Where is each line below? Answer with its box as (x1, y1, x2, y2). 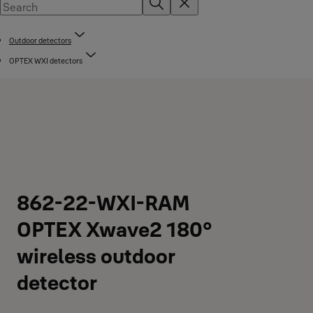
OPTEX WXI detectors (8, 56, 82, 66)
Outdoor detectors (8, 36, 71, 45)
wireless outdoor (17, 243, 175, 269)
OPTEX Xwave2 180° (17, 217, 212, 242)
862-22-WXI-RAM (17, 190, 190, 216)
